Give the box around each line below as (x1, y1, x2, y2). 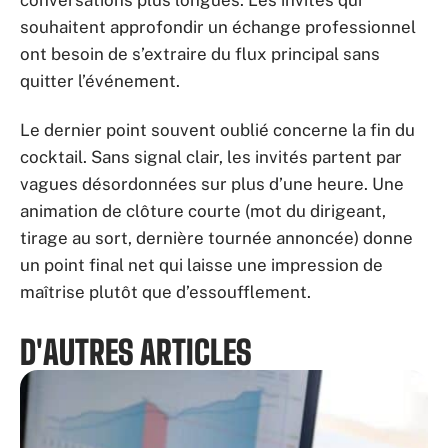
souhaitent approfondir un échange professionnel (20, 16, 416, 37)
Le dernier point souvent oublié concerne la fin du (20, 120, 415, 141)
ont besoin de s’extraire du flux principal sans (20, 43, 380, 64)
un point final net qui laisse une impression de (20, 255, 383, 276)
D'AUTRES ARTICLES (20, 333, 252, 373)
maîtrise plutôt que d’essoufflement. (20, 282, 311, 303)
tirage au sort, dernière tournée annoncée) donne (20, 228, 413, 249)
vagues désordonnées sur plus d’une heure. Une (20, 174, 404, 195)
